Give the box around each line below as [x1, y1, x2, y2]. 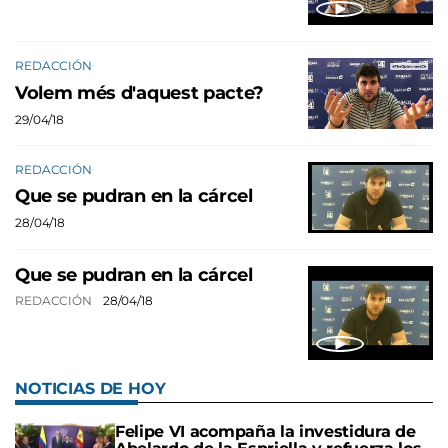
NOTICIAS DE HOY [15, 378, 166, 398]
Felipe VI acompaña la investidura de [115, 421, 416, 441]
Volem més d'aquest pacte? [15, 81, 264, 104]
